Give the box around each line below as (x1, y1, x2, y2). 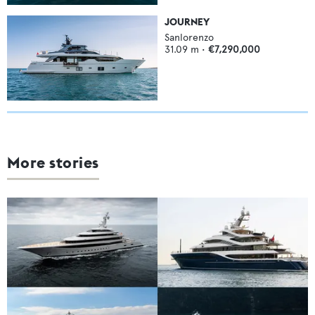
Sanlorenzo (165, 32, 214, 44)
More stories (7, 152, 99, 172)
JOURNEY (165, 15, 210, 29)
